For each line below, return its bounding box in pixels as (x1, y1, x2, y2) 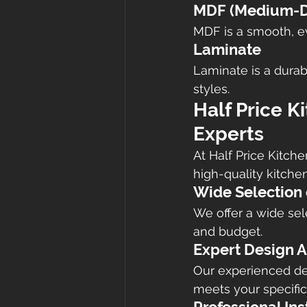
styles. (193, 82, 230, 97)
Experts (193, 123, 264, 146)
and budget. (193, 224, 262, 239)
